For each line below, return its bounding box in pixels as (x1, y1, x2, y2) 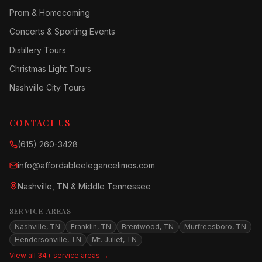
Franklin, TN (71, 222, 111, 231)
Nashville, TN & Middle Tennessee (18, 181, 151, 191)
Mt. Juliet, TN (92, 235, 137, 244)
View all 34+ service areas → (9, 251, 109, 260)
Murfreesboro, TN (184, 222, 246, 231)
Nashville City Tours (9, 82, 85, 92)
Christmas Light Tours (9, 64, 91, 74)
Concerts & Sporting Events (9, 26, 115, 36)
